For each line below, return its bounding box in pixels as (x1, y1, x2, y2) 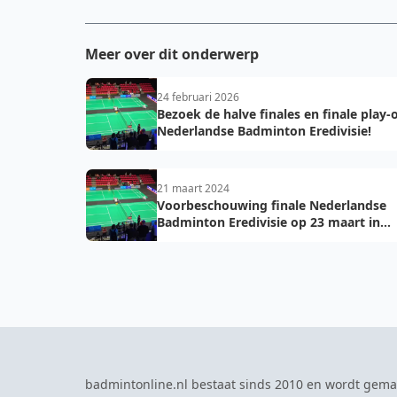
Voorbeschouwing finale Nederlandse (157, 197, 386, 214)
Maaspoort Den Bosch (157, 230, 291, 247)
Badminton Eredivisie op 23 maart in (157, 214, 380, 230)
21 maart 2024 (157, 181, 230, 196)
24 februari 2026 (157, 90, 239, 105)
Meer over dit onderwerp (85, 44, 259, 64)
